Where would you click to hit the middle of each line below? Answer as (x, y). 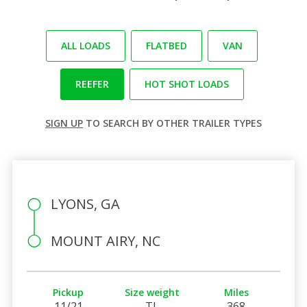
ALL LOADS (86, 45)
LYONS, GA (85, 204)
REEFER (92, 84)
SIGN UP (64, 123)
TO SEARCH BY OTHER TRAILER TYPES (172, 123)
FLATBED (167, 45)
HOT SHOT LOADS (186, 84)
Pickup (69, 292)
